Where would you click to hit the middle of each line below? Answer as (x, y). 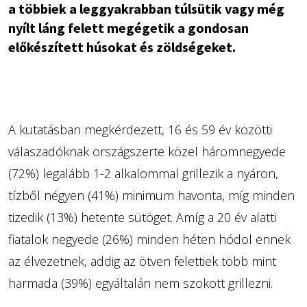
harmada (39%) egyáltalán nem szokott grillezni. (140, 283)
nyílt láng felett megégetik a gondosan (128, 28)
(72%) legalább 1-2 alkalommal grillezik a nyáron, (143, 174)
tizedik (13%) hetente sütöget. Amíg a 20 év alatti (142, 218)
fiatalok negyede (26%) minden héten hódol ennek (149, 240)
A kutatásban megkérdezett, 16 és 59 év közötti (140, 130)
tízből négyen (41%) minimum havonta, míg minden (151, 196)
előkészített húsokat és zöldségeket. (122, 47)
